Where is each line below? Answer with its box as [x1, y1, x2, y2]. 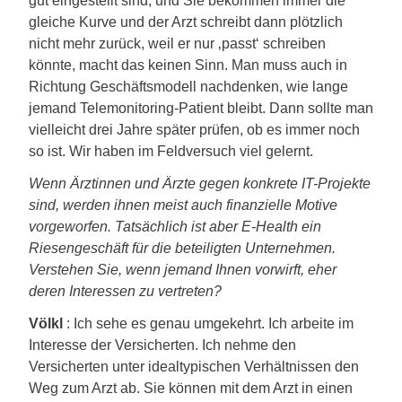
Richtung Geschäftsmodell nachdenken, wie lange [29, 79, 348, 94]
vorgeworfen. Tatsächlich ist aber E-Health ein [29, 219, 321, 234]
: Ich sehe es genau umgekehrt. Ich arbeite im [63, 316, 354, 331]
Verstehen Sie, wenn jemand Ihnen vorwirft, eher [29, 262, 336, 277]
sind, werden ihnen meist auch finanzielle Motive [29, 197, 337, 213]
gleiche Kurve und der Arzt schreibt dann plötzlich [29, 14, 343, 30]
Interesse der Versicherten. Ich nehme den [29, 337, 296, 353]
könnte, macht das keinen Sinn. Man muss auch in [29, 57, 347, 73]
